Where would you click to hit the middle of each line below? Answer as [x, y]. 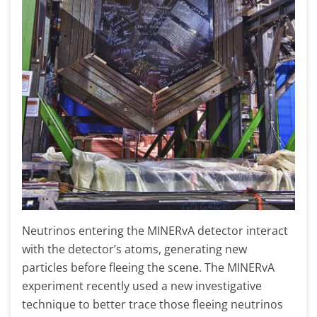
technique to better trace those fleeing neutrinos [152, 304]
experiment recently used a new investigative [142, 286]
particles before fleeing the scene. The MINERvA [148, 267]
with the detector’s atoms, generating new [134, 249]
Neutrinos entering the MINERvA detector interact [155, 231]
